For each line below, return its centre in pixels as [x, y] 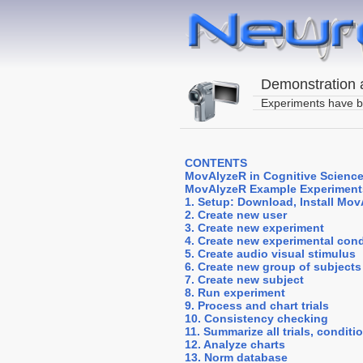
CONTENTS [216, 163]
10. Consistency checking [256, 318]
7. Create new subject [244, 280]
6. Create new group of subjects [273, 267]
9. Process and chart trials [257, 305]
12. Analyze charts [235, 344]
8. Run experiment [235, 293]
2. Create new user [236, 215]
